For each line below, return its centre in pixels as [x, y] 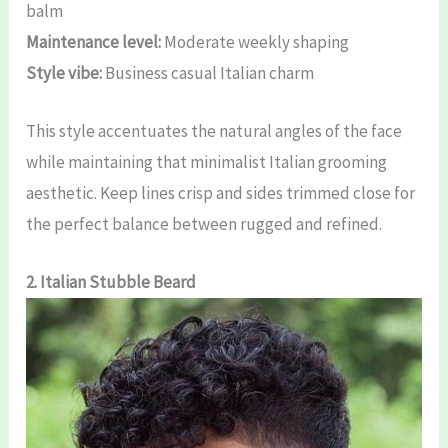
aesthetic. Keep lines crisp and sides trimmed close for [221, 193]
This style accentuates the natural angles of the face [214, 131]
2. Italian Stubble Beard [111, 282]
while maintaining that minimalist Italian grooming [207, 162]
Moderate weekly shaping [255, 41]
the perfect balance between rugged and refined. [204, 224]
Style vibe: [64, 72]
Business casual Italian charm [208, 72]
